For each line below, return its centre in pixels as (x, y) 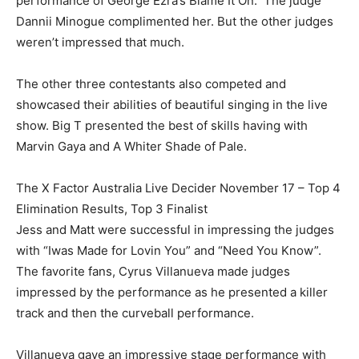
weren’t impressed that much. (100, 42)
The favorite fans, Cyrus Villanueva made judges (153, 272)
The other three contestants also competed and (151, 84)
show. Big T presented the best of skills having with (162, 126)
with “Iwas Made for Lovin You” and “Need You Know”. (169, 251)
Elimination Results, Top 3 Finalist (112, 209)
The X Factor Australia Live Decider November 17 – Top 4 (178, 188)
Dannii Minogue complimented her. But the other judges (175, 22)
